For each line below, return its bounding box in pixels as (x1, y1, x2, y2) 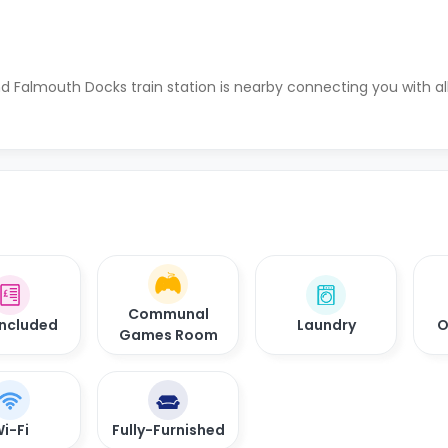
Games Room (118, 325, 218, 345)
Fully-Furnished (111, 420, 225, 440)
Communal (127, 304, 209, 324)
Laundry (296, 314, 356, 335)
